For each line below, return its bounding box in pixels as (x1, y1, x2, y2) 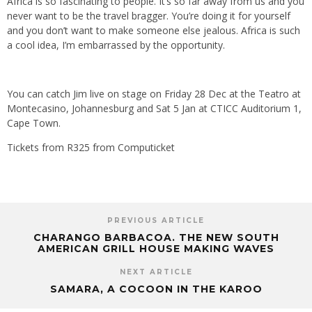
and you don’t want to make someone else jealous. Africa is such (7, 24, 300, 38)
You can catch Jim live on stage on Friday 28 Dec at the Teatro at (7, 87, 301, 101)
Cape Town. (7, 116, 61, 130)
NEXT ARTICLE (119, 267, 193, 277)
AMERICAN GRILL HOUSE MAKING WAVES (38, 242, 274, 256)
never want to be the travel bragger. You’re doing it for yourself (7, 9, 290, 23)
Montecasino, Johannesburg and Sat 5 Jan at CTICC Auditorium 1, (7, 102, 302, 116)
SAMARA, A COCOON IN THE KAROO (49, 283, 263, 296)
